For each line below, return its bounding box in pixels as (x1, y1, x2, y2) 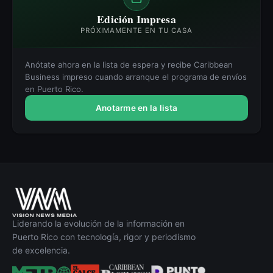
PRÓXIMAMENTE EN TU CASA (80, 26, 193, 35)
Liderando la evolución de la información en (12, 218, 185, 229)
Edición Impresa (97, 11, 176, 27)
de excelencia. (12, 245, 70, 255)
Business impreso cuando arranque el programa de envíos (25, 72, 247, 82)
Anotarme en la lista (95, 102, 178, 113)
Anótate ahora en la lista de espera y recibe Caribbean (25, 60, 233, 70)
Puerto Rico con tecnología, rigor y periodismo (12, 232, 196, 242)
